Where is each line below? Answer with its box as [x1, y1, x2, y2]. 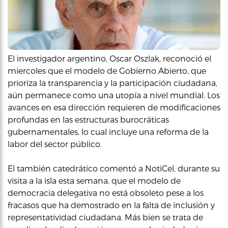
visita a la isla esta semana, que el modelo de [8, 175, 181, 185]
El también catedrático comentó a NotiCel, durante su [8, 163, 220, 173]
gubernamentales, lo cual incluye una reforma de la [8, 126, 209, 136]
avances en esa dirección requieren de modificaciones [8, 102, 220, 112]
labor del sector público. [8, 138, 102, 149]
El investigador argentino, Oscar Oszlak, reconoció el [8, 53, 211, 63]
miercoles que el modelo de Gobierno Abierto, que [8, 65, 206, 75]
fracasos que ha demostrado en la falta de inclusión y [8, 199, 215, 210]
